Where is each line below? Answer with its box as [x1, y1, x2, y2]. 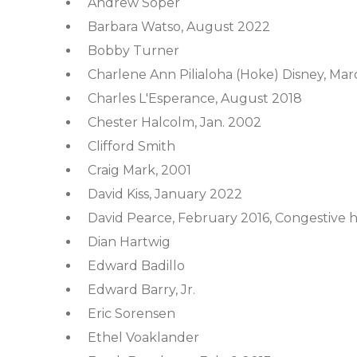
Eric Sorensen [88, 306, 175, 321]
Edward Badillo [88, 258, 185, 273]
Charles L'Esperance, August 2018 [88, 91, 302, 106]
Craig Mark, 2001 [88, 163, 191, 178]
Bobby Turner [88, 43, 179, 58]
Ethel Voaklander [88, 330, 199, 345]
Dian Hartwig [88, 234, 171, 249]
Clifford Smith [88, 139, 175, 154]
